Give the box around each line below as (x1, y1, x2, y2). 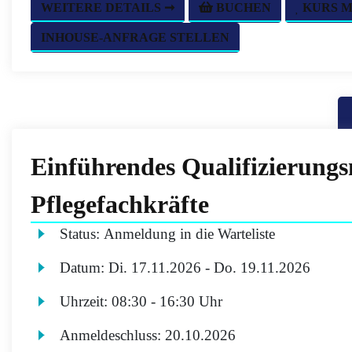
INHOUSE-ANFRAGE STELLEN (41, 31, 229, 44)
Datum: (60, 259, 109, 276)
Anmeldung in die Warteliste (104, 225, 276, 242)
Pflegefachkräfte (31, 190, 209, 218)
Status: (60, 225, 104, 242)
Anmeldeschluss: (60, 327, 166, 343)
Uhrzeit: (60, 293, 112, 310)
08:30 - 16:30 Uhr (112, 293, 223, 310)
